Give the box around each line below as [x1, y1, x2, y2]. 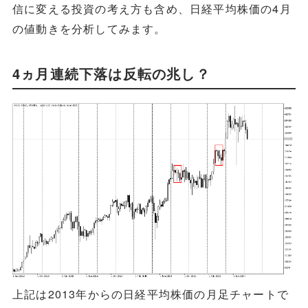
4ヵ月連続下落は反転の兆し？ [12, 63, 210, 83]
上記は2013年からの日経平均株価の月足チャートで [12, 285, 289, 302]
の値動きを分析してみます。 [12, 19, 166, 36]
